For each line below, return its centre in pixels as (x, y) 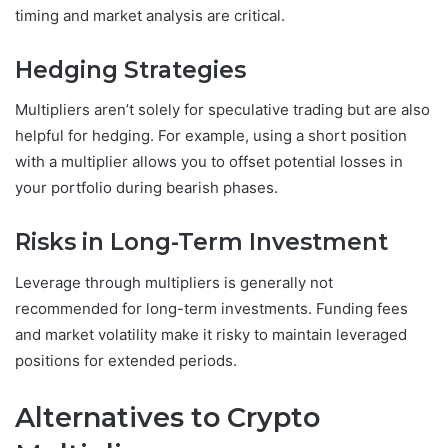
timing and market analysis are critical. (150, 15)
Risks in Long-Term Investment (204, 242)
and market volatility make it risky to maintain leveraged (211, 334)
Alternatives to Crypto (167, 417)
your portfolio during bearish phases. (146, 188)
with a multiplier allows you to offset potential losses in (209, 162)
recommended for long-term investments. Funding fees (211, 308)
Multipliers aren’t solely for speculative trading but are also (222, 110)
